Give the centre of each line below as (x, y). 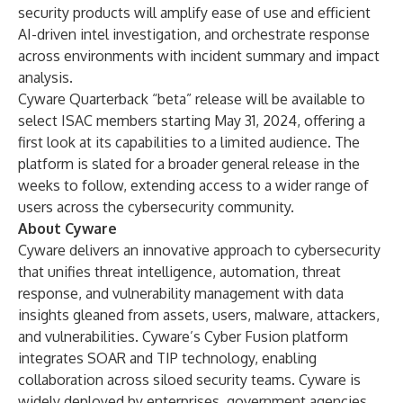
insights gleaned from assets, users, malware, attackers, (199, 315)
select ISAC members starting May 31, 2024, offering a (192, 121)
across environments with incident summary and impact (199, 56)
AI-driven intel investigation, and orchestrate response (194, 34)
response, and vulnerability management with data (181, 293)
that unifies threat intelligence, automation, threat (179, 272)
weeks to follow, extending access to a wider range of (193, 185)
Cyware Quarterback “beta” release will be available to (192, 99)
